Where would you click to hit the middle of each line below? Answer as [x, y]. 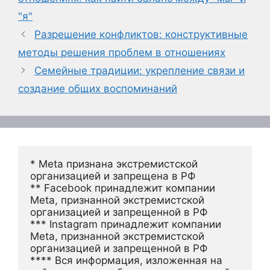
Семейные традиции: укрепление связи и [140, 71]
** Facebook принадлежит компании [123, 188]
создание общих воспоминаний [98, 89]
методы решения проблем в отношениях [122, 53]
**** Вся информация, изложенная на [126, 261]
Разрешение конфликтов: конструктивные [141, 35]
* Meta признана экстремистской [114, 164]
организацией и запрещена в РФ [113, 176]
